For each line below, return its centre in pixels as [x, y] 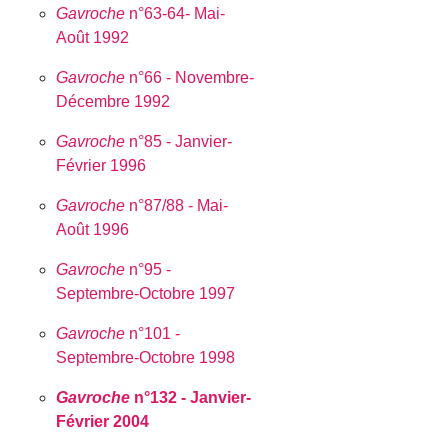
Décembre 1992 [113, 101]
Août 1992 [93, 37]
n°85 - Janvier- [179, 141]
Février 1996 [101, 165]
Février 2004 [103, 421]
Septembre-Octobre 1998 [146, 357]
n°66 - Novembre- [190, 77]
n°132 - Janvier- [191, 397]
